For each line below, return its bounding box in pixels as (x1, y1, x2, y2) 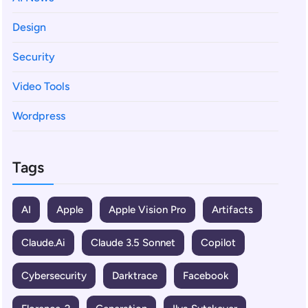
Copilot (201, 236, 236, 249)
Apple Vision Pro (109, 203, 186, 216)
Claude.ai (21, 236, 65, 249)
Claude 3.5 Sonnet (91, 236, 175, 249)
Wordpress (12, 109, 65, 122)
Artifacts (212, 203, 253, 216)
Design (12, 20, 46, 34)
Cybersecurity (21, 269, 87, 282)
